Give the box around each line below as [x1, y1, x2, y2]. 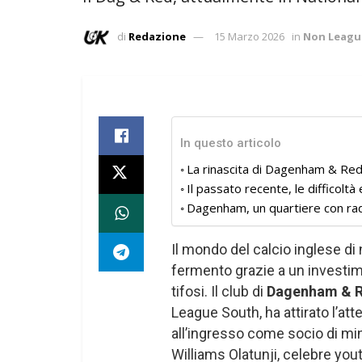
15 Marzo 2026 [214, 29, 284, 44]
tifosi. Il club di [171, 283, 267, 301]
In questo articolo [180, 136, 281, 151]
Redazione [128, 29, 186, 44]
